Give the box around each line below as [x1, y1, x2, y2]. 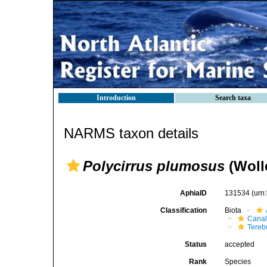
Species [225, 257, 252, 266]
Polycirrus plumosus [83, 158, 225, 174]
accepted [225, 240, 255, 249]
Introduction [97, 94, 136, 102]
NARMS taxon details [64, 125, 198, 141]
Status [185, 240, 207, 249]
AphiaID [180, 189, 207, 197]
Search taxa [215, 94, 251, 102]
